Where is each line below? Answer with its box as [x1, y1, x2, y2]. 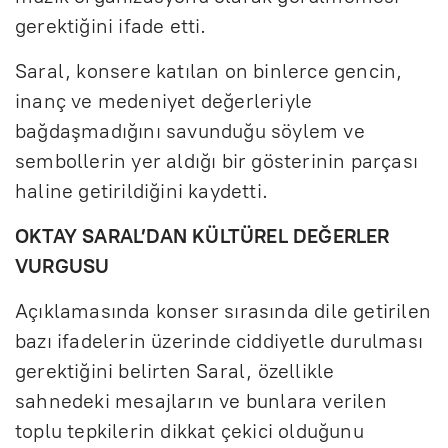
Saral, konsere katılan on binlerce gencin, [15, 58, 403, 83]
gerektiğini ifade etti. [15, 13, 207, 38]
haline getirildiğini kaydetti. [15, 178, 268, 203]
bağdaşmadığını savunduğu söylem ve [15, 118, 365, 143]
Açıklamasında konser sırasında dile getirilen [15, 298, 432, 323]
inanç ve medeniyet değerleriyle [15, 88, 313, 113]
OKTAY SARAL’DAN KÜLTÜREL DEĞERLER [15, 223, 390, 248]
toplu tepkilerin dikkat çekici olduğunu [15, 418, 364, 443]
